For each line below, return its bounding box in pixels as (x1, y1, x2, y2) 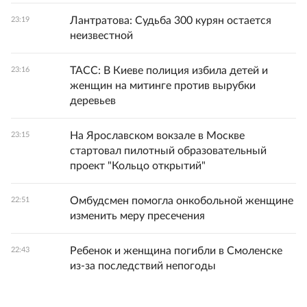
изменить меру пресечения (70, 210, 205, 221)
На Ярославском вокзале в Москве (70, 130, 245, 141)
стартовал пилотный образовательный (70, 145, 267, 156)
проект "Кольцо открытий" (70, 160, 206, 171)
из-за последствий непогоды (70, 260, 216, 271)
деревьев (70, 95, 116, 106)
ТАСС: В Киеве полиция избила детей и (70, 65, 268, 76)
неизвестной (70, 30, 133, 41)
